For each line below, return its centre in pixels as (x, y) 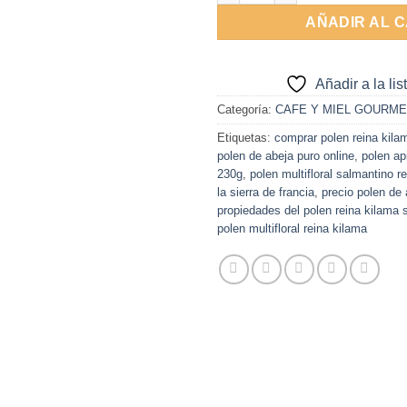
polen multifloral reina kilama (292, 229)
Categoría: (246, 110)
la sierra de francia (266, 193)
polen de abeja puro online (286, 156)
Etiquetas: (246, 138)
